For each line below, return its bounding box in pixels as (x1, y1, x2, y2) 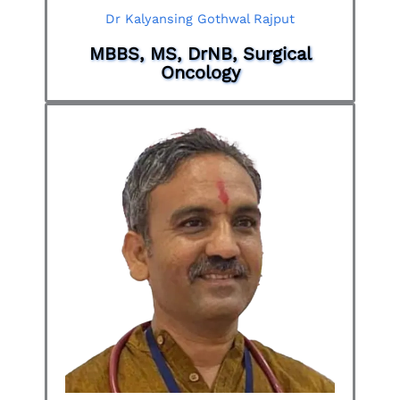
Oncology (160, 61, 240, 83)
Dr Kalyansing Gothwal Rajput (105, 10, 295, 27)
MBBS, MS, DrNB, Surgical (88, 42, 312, 64)
